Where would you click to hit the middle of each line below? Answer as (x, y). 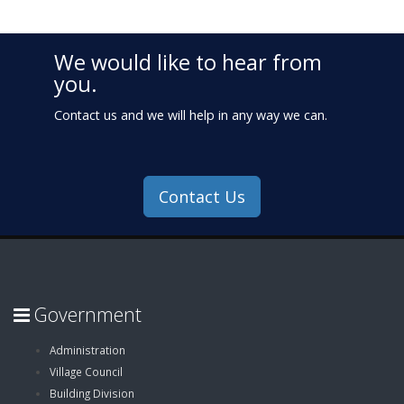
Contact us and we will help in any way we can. (191, 115)
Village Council (86, 372)
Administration (87, 350)
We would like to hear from (188, 63)
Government (86, 315)
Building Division (92, 394)
